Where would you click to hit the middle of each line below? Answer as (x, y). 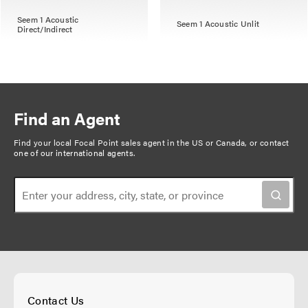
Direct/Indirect (45, 29)
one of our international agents (74, 152)
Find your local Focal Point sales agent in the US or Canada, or (137, 142)
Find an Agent (67, 118)
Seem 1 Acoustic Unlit (218, 23)
